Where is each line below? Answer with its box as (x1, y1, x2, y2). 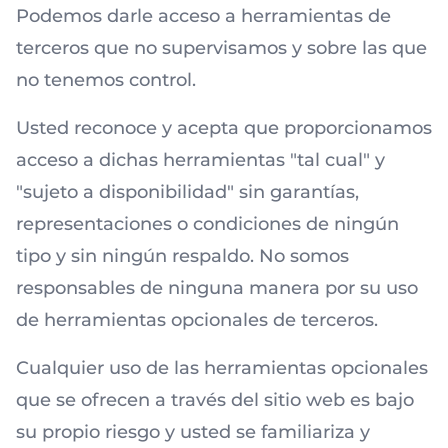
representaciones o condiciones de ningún (16, 213, 399, 235)
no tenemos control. (16, 69, 196, 91)
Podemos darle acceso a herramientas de (16, 5, 391, 27)
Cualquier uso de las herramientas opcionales (16, 357, 428, 379)
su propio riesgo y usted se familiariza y (16, 421, 370, 443)
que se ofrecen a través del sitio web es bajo (16, 389, 414, 411)
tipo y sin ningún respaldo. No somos (16, 245, 349, 267)
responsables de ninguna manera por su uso (16, 277, 418, 299)
